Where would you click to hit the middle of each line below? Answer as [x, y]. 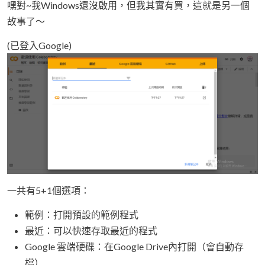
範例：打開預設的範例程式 [82, 214]
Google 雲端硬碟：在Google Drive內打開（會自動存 [134, 246]
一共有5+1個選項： [49, 190]
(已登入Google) [39, 45]
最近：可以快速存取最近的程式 [91, 230]
